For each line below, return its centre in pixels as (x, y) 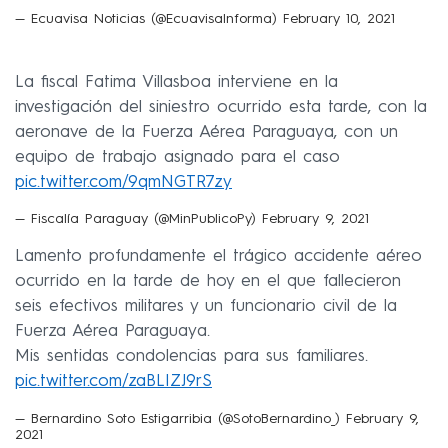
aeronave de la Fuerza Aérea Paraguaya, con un (206, 132)
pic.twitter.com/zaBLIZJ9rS (113, 382)
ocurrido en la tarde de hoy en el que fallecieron (208, 282)
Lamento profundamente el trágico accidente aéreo (218, 257)
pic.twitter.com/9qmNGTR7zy (123, 182)
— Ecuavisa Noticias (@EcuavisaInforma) (149, 19)
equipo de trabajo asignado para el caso (177, 157)
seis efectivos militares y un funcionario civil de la (206, 307)
